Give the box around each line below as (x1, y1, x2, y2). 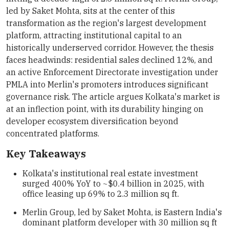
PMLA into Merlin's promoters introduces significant (6, 79, 209, 89)
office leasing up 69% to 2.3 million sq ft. (22, 188, 179, 199)
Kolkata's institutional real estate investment (22, 168, 198, 178)
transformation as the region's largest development (6, 17, 207, 28)
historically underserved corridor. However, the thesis (6, 42, 214, 53)
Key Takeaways (6, 146, 86, 161)
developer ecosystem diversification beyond (6, 116, 178, 126)
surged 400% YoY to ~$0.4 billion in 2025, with (22, 178, 204, 189)
